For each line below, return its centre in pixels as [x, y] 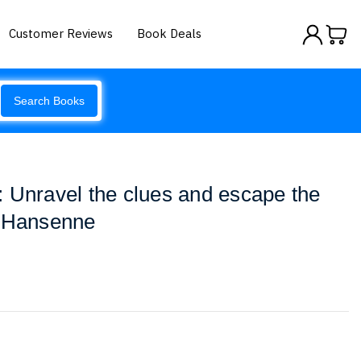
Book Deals [170, 33]
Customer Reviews [61, 33]
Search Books [49, 101]
